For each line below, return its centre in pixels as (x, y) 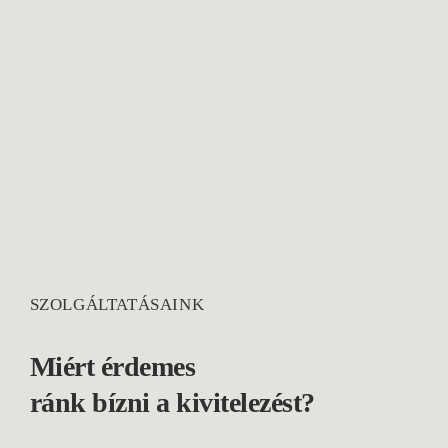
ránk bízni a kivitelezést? (172, 402)
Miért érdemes (112, 366)
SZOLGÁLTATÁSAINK (117, 304)
